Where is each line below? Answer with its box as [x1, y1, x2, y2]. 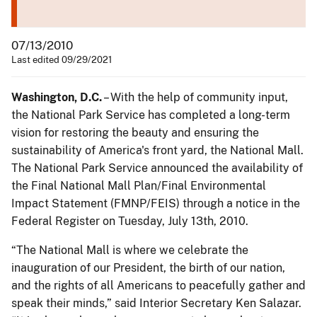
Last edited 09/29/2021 [11, 54, 112, 65]
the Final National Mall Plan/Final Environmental [11, 178, 266, 192]
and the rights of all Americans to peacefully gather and [11, 278, 306, 292]
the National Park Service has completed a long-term [11, 108, 290, 122]
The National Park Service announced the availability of [11, 161, 303, 175]
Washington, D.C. [11, 90, 102, 104]
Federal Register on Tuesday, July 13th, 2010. [11, 214, 248, 228]
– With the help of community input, [102, 90, 288, 104]
